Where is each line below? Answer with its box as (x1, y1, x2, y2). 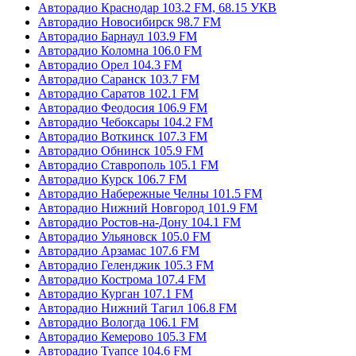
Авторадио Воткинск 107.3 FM (38, 129, 207, 143)
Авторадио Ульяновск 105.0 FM (38, 229, 211, 243)
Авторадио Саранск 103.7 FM (38, 72, 199, 86)
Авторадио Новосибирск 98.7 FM (38, 14, 221, 29)
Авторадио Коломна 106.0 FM (38, 43, 202, 57)
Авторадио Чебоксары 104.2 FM (38, 114, 213, 129)
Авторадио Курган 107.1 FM (38, 286, 193, 300)
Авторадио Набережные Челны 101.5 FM (38, 186, 262, 200)
